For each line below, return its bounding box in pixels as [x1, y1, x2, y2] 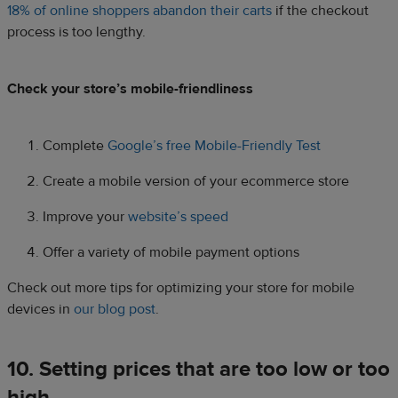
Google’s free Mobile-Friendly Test [107, 136, 321, 155]
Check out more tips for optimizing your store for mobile [7, 278, 354, 297]
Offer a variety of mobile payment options [43, 243, 299, 261]
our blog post [74, 299, 155, 318]
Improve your [43, 207, 128, 226]
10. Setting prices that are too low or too [7, 354, 390, 383]
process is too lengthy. [7, 22, 146, 41]
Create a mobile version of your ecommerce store [43, 171, 349, 190]
